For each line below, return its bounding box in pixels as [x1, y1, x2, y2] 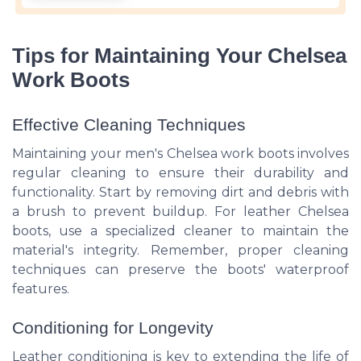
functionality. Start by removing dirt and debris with [12, 184, 349, 200]
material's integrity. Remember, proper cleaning [12, 242, 349, 258]
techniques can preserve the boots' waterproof [12, 261, 349, 277]
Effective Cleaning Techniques [12, 114, 246, 134]
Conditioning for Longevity [12, 317, 214, 337]
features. [12, 280, 69, 297]
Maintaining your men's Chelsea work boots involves [12, 145, 349, 161]
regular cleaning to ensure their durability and [12, 164, 349, 180]
